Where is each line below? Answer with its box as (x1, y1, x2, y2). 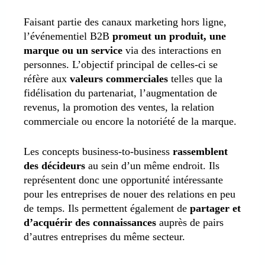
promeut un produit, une (112, 30, 226, 42)
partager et (190, 202, 241, 214)
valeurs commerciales (70, 72, 168, 85)
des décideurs (24, 159, 88, 172)
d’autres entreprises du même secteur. (24, 230, 191, 243)
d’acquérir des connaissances (24, 216, 159, 228)
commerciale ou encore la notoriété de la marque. (24, 115, 237, 127)
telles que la (168, 72, 222, 85)
